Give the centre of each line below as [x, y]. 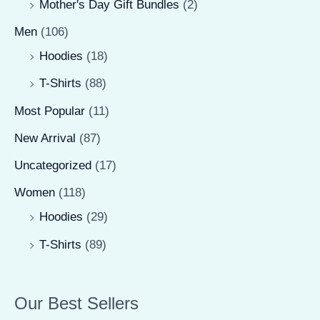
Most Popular [50, 111]
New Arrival [45, 138]
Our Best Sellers [76, 304]
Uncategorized [53, 166]
